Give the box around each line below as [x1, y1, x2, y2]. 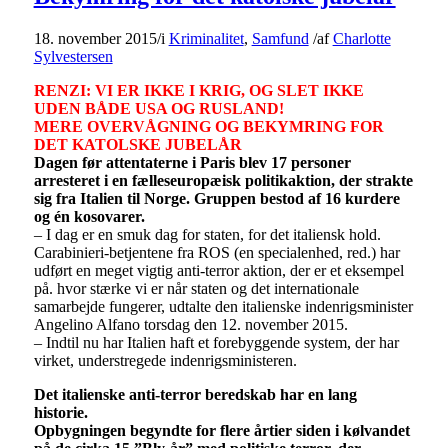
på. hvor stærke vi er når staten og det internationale [33, 279, 359, 297]
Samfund [251, 29, 309, 47]
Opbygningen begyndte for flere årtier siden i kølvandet [33, 421, 410, 439]
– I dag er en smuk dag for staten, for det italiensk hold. [33, 225, 381, 243]
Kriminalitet [168, 29, 244, 47]
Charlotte [332, 29, 391, 47]
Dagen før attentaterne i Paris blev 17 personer [33, 153, 351, 171]
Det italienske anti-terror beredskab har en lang [33, 385, 357, 403]
